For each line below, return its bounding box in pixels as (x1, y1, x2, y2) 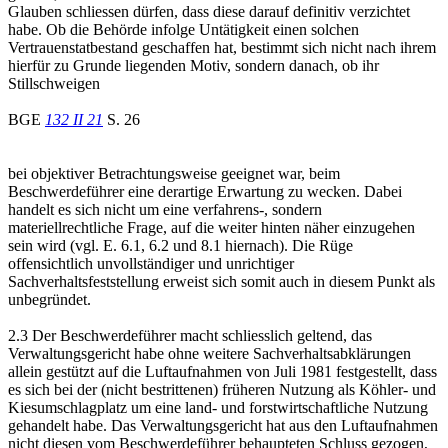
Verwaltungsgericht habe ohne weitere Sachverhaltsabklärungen (8, 344, 411, 362)
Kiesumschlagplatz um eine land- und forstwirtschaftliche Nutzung (8, 398, 428, 416)
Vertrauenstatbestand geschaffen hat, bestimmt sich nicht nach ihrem (8, 38, 436, 56)
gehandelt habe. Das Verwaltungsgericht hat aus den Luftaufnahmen (8, 416, 438, 434)
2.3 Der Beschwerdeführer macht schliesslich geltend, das (8, 326, 372, 344)
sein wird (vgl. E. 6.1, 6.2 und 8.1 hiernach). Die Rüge (8, 236, 353, 254)
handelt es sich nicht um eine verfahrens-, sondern (8, 200, 322, 218)
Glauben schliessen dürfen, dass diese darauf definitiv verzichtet (8, 2, 410, 20)
